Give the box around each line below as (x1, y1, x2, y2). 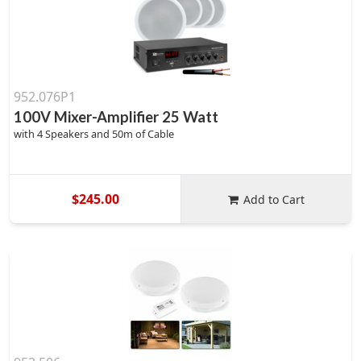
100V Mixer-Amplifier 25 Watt (14, 108, 218, 126)
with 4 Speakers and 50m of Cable (14, 127, 174, 141)
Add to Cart (243, 191, 305, 207)
